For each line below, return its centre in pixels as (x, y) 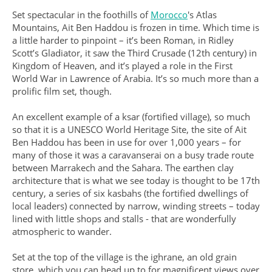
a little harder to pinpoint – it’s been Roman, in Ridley (123, 40)
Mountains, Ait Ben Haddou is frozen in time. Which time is (136, 27)
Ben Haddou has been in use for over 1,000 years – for (127, 142)
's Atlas (202, 15)
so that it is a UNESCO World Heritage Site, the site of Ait (129, 129)
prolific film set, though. (63, 91)
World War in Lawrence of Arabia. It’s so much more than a (135, 78)
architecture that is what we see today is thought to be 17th (136, 180)
